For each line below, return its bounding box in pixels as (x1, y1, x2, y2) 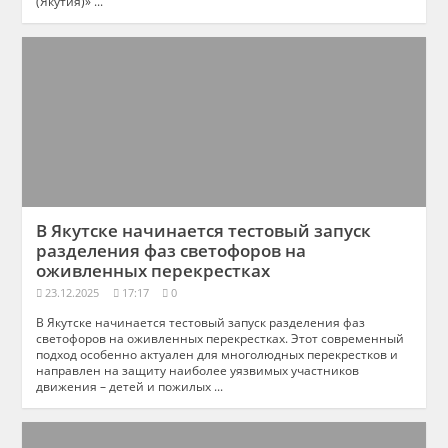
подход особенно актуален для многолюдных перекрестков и (36, 345, 399, 362)
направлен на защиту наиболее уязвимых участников (36, 361, 360, 378)
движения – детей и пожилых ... (36, 377, 224, 394)
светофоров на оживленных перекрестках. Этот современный (36, 329, 405, 346)
